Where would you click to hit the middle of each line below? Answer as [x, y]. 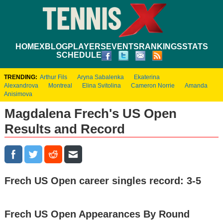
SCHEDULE [79, 55]
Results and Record [64, 129]
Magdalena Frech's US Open [90, 113]
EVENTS [122, 46]
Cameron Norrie [153, 85]
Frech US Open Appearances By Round [97, 214]
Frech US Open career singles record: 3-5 [103, 180]
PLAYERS [87, 46]
